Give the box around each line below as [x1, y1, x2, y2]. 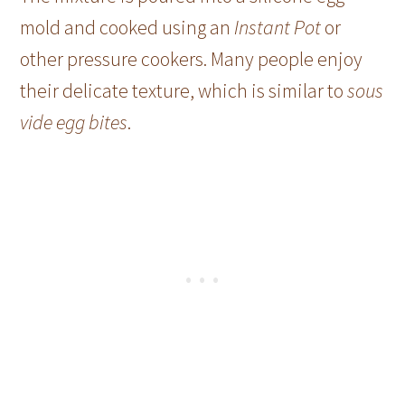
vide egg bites [20, 109, 128, 136]
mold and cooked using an [20, 14, 235, 41]
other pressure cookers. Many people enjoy [20, 46, 363, 72]
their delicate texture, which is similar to [20, 78, 348, 104]
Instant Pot [234, 14, 322, 41]
